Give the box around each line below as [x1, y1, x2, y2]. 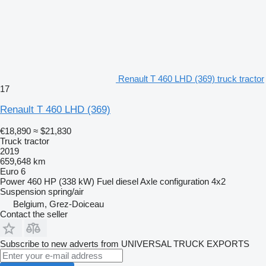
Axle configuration [140, 176, 209, 186]
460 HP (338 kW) [27, 176, 94, 186]
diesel [116, 176, 138, 186]
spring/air [48, 186, 84, 197]
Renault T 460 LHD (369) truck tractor [118, 73, 264, 84]
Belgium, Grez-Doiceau [13, 198, 104, 209]
